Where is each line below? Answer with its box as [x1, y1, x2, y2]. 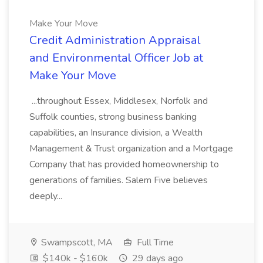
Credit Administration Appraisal [29, 32, 201, 48]
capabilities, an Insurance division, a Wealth [29, 126, 203, 139]
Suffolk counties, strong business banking [29, 110, 197, 123]
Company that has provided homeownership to [29, 158, 219, 171]
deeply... [29, 190, 65, 203]
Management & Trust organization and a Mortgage [29, 142, 233, 155]
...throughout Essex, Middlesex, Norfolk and [29, 95, 208, 107]
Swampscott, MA [39, 236, 113, 249]
